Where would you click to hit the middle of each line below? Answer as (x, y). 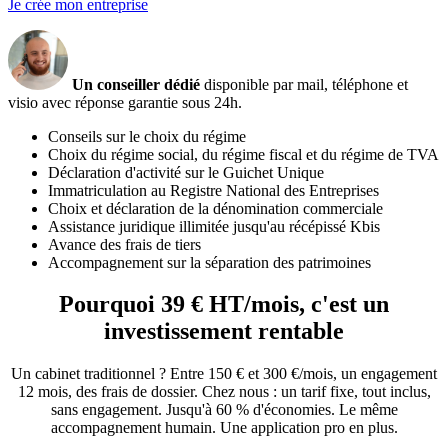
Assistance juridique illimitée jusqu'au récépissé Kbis (214, 226)
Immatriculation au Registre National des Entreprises (213, 190)
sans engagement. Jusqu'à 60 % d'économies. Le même (224, 410)
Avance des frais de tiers (124, 244)
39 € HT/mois (230, 304)
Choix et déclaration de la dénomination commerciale (215, 208)
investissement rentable (224, 331)
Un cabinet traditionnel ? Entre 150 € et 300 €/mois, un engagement (224, 374)
